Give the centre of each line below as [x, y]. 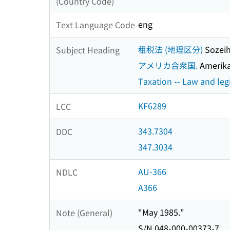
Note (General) [84, 212]
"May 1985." [161, 212]
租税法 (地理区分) [170, 50]
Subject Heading [88, 50]
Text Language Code [95, 24]
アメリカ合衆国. [168, 65]
